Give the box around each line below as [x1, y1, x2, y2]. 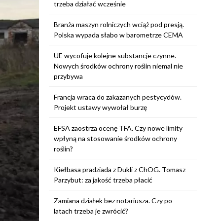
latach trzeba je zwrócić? [53, 207, 128, 215]
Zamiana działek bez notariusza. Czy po [53, 196, 172, 205]
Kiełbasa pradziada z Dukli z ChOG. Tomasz [53, 165, 185, 174]
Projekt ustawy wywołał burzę [53, 103, 147, 111]
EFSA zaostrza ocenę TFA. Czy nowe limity [53, 124, 183, 132]
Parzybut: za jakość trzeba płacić [53, 176, 152, 184]
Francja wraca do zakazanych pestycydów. [53, 93, 182, 101]
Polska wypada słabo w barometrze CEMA [53, 31, 183, 39]
